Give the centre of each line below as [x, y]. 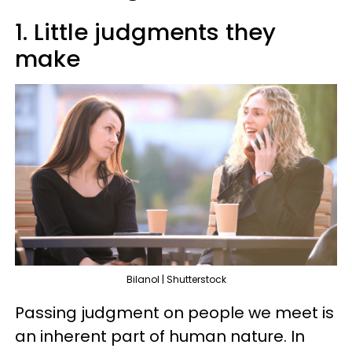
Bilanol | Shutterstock [176, 279]
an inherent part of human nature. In [160, 336]
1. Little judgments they [145, 32]
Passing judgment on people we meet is [174, 312]
